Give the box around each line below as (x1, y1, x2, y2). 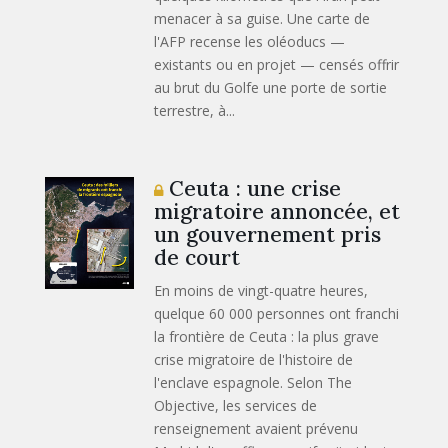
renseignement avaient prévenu (154, 418, 359, 438)
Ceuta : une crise (163, 174, 342, 202)
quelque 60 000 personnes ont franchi (154, 303, 400, 323)
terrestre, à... (154, 100, 236, 120)
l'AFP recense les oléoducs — (154, 31, 346, 51)
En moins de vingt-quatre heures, (154, 280, 369, 300)
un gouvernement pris (154, 220, 382, 248)
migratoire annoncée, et (154, 197, 401, 225)
